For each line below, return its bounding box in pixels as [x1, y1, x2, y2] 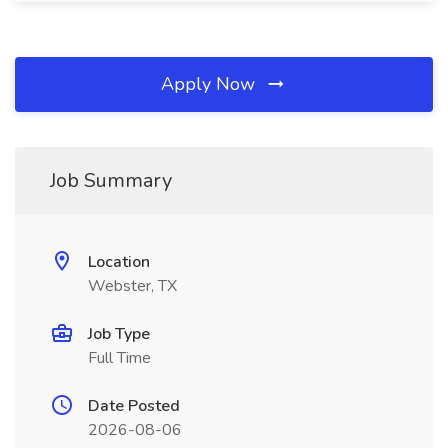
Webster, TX [88, 275, 177, 297]
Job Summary [50, 167, 172, 194]
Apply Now [161, 72, 260, 96]
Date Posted [88, 395, 180, 417]
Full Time [88, 347, 151, 369]
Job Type [88, 323, 150, 345]
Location [88, 251, 150, 273]
